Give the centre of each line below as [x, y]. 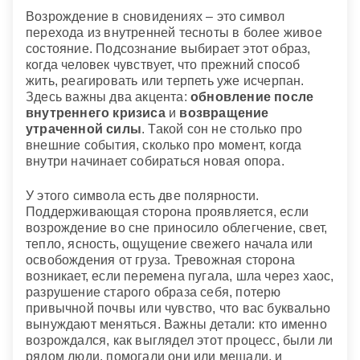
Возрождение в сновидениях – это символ [155, 17]
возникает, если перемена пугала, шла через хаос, [180, 276]
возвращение [224, 113]
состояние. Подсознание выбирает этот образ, [168, 49]
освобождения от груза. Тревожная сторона [161, 260]
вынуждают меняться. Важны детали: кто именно [176, 325]
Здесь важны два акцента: [108, 97]
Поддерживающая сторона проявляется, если [168, 212]
